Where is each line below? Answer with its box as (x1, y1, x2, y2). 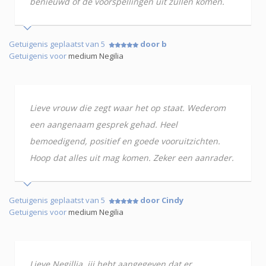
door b (140, 39, 167, 49)
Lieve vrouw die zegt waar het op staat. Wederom (30, 102, 226, 113)
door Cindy (140, 195, 183, 205)
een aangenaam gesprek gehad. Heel (30, 119, 178, 130)
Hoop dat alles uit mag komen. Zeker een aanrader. (30, 152, 234, 163)
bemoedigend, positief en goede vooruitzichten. (30, 135, 220, 147)
